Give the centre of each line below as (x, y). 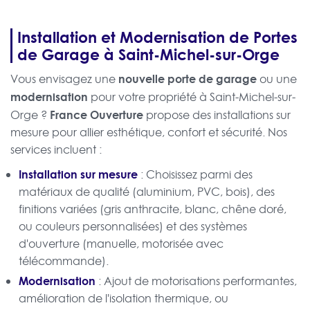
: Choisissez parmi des (195, 175)
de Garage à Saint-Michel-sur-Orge (148, 54)
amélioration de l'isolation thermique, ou (124, 299)
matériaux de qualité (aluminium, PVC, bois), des (147, 192)
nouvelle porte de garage (188, 79)
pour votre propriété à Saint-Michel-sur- (192, 97)
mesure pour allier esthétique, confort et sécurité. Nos (149, 133)
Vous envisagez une (64, 79)
